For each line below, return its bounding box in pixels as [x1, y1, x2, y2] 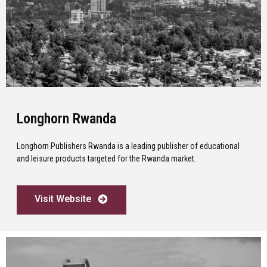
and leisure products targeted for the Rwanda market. [17, 153, 196, 163]
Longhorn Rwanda [17, 110, 116, 127]
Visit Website [35, 193, 91, 205]
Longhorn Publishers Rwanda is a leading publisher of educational [17, 141, 240, 151]
